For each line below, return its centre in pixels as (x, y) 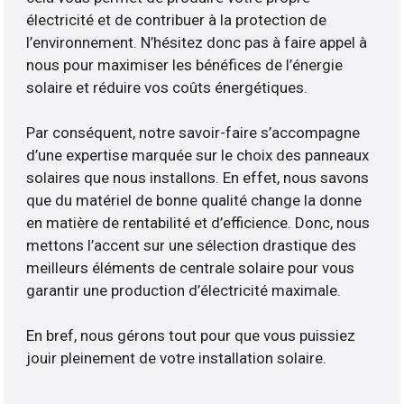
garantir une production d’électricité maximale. (184, 291)
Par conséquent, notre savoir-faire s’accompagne (193, 133)
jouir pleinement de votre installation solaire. (177, 358)
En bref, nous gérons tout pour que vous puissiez (191, 336)
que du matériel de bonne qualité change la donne (194, 201)
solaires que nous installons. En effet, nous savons (198, 178)
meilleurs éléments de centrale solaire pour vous (191, 268)
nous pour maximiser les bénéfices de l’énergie (185, 65)
